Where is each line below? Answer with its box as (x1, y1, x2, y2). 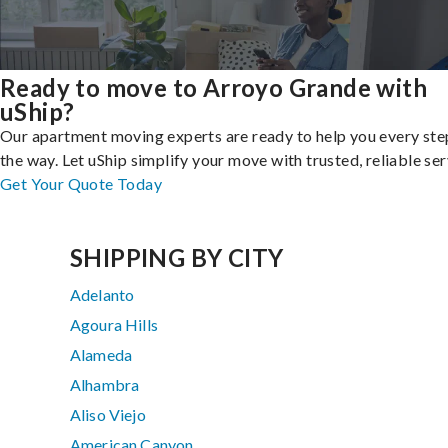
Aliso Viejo (70, 405, 146, 425)
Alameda (70, 345, 133, 365)
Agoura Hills (70, 315, 158, 335)
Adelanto (70, 285, 135, 305)
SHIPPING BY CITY (70, 243, 284, 273)
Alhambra (70, 375, 140, 395)
